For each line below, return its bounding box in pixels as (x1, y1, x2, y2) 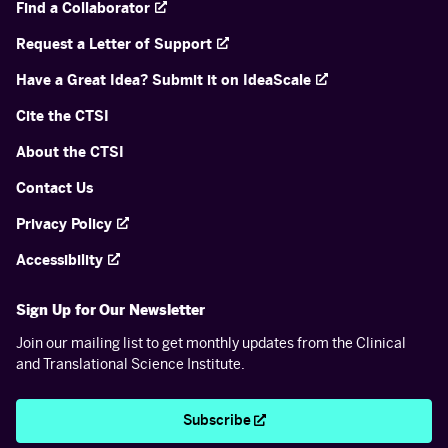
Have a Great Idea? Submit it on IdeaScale (16, 72, 311, 90)
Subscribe (182, 412, 251, 430)
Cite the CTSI (16, 108, 109, 126)
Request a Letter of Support (16, 36, 212, 54)
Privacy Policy (16, 216, 112, 234)
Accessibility (16, 252, 103, 270)
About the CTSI (16, 144, 124, 162)
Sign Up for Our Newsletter (16, 302, 205, 320)
